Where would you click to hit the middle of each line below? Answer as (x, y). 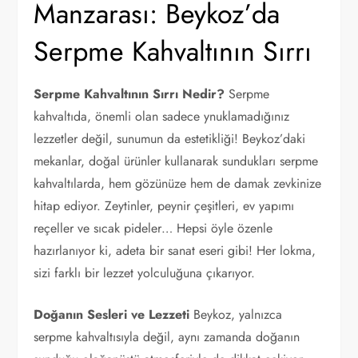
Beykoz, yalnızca (236, 314)
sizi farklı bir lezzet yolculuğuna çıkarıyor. (145, 273)
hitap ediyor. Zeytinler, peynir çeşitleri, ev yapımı (164, 206)
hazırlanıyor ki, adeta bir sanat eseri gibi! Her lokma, (175, 251)
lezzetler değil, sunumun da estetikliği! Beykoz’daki (170, 139)
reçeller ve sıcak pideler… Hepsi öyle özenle (153, 228)
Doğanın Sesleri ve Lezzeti (112, 314)
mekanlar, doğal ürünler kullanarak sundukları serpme (176, 161)
